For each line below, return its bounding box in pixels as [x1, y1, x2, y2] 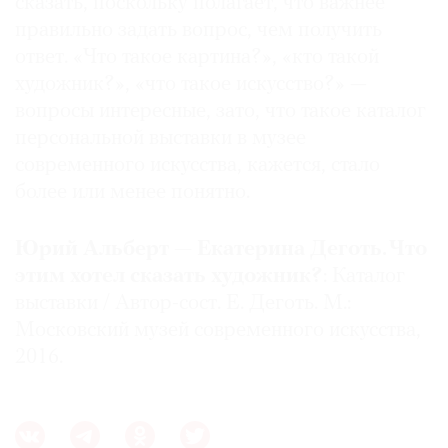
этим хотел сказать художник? [15, 266, 323, 288]
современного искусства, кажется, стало [15, 155, 380, 177]
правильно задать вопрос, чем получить [15, 20, 382, 42]
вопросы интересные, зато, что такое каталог [15, 101, 426, 123]
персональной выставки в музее [15, 128, 306, 150]
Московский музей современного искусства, [15, 320, 421, 342]
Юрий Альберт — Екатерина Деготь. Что [15, 239, 427, 261]
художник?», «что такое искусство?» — [15, 74, 367, 96]
